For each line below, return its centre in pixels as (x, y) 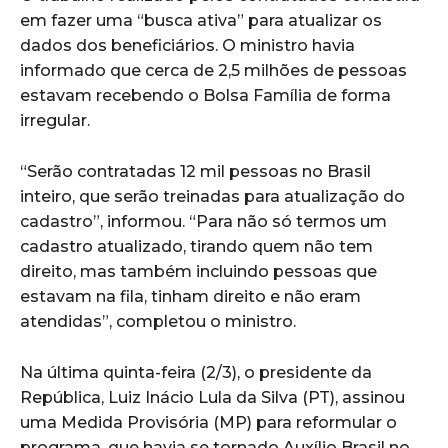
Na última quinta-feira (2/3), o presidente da (196, 372)
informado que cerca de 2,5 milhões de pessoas (213, 70)
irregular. (55, 120)
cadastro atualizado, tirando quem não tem (196, 246)
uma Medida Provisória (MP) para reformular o (208, 422)
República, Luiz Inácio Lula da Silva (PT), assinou (212, 397)
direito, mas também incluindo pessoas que (198, 271)
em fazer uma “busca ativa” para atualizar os (201, 20)
